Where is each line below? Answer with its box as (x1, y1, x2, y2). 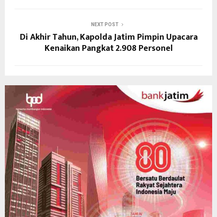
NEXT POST (91, 21, 119, 27)
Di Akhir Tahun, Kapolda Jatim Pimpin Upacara (19, 30, 198, 45)
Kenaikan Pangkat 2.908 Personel (44, 41, 173, 56)
